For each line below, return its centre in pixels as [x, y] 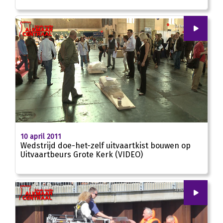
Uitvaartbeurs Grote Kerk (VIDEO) [82, 154]
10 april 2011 [41, 136]
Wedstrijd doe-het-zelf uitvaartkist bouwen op [106, 145]
